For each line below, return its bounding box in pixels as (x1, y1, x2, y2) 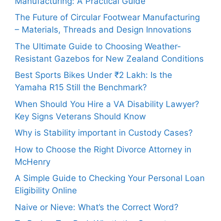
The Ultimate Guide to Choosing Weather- (15, 41, 181, 51)
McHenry (15, 156, 50, 167)
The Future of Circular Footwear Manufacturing (15, 12, 200, 23)
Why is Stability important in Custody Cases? (15, 128, 193, 138)
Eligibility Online (15, 185, 77, 196)
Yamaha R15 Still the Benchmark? (15, 82, 147, 93)
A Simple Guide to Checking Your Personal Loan (15, 173, 205, 184)
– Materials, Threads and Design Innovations (15, 25, 191, 35)
